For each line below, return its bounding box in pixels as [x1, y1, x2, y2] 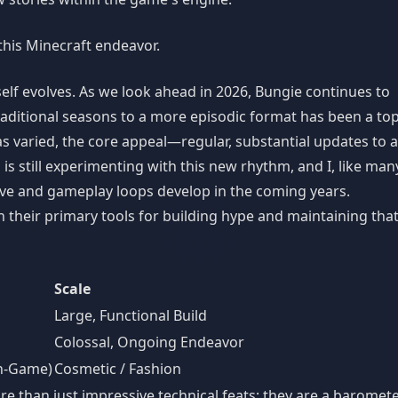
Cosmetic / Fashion [54, 359, 181, 378]
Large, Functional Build [54, 306, 207, 325]
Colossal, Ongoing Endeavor [54, 332, 244, 352]
